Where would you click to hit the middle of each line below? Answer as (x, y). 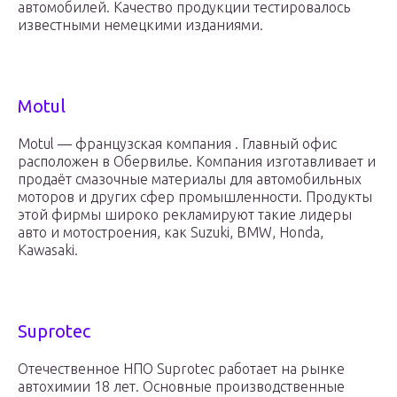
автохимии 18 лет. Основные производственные (181, 387)
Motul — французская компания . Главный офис (177, 144)
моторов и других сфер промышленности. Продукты (195, 197)
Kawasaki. (48, 250)
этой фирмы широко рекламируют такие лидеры (185, 215)
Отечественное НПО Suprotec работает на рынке (181, 369)
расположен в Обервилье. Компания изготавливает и (197, 162)
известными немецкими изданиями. (140, 25)
